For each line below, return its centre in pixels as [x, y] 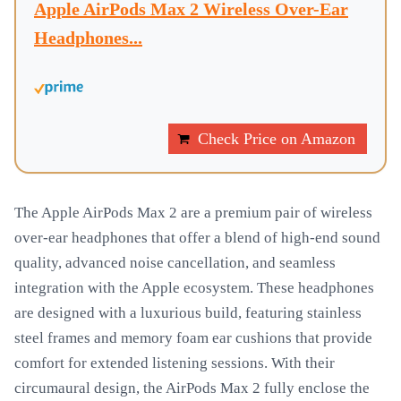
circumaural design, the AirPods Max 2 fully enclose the [192, 388]
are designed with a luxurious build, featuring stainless [188, 313]
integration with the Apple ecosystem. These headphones [194, 288]
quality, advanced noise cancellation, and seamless [175, 263]
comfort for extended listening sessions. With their [175, 363]
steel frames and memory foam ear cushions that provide [193, 338]
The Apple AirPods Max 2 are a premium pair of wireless [193, 213]
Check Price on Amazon [277, 139]
